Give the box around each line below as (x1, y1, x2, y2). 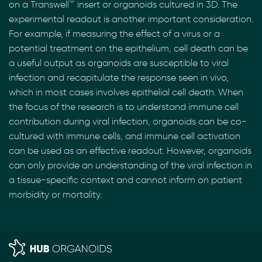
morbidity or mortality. (9, 189, 102, 200)
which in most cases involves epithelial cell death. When (9, 87, 243, 98)
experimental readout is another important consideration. (9, 13, 253, 25)
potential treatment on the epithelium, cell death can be (9, 43, 248, 54)
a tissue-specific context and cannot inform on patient (9, 174, 242, 185)
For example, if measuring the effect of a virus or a (9, 28, 220, 39)
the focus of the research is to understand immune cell (9, 101, 239, 112)
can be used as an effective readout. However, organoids (9, 145, 251, 156)
